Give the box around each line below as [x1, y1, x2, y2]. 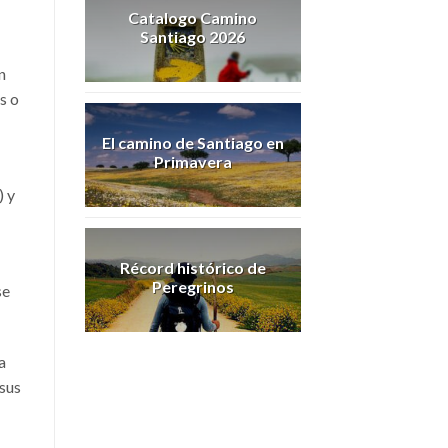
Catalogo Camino [128, 7, 257, 27]
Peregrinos [151, 276, 234, 296]
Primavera [153, 151, 232, 171]
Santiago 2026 [140, 26, 245, 46]
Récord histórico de [119, 257, 266, 277]
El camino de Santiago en [101, 132, 284, 152]
